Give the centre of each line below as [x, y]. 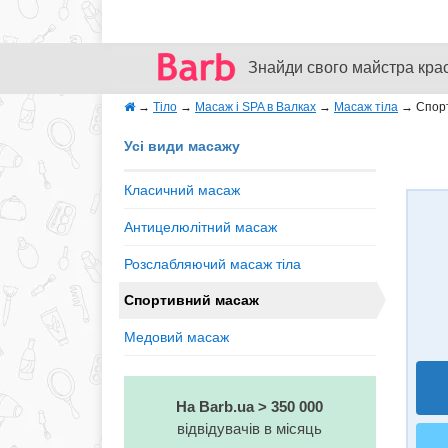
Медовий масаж [176, 337]
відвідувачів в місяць [250, 428]
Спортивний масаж [191, 300]
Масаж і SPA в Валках [255, 107]
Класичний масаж [182, 190]
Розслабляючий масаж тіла [212, 264]
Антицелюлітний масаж [200, 227]
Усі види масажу [182, 146]
